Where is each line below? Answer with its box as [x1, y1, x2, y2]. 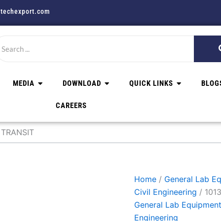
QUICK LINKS [129, 79, 173, 88]
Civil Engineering [134, 187, 197, 197]
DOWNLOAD [62, 79, 101, 88]
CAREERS [55, 101, 87, 110]
